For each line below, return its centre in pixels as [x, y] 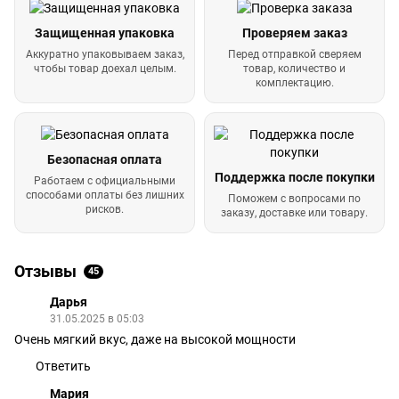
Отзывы [45, 271]
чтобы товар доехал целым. [105, 68]
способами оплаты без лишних [105, 195]
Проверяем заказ [294, 33]
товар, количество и [294, 68]
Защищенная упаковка [105, 33]
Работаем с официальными [105, 180]
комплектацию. [294, 82]
